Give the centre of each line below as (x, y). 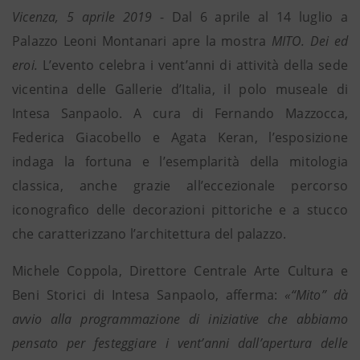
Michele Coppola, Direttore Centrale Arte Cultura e (180, 271)
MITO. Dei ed (309, 41)
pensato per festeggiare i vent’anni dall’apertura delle (180, 343)
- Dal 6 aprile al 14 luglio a (250, 17)
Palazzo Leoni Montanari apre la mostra (142, 41)
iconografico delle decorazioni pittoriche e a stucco (180, 210)
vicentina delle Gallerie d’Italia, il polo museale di (180, 89)
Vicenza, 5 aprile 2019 (82, 17)
